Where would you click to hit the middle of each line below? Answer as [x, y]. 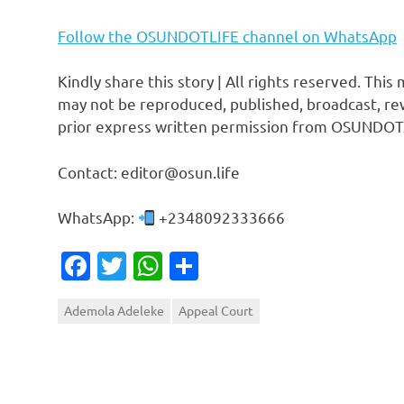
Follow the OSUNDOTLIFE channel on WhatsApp [227, 35]
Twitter [173, 266]
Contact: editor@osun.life [149, 171]
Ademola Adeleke [114, 311]
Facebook [153, 266]
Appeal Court [216, 311]
